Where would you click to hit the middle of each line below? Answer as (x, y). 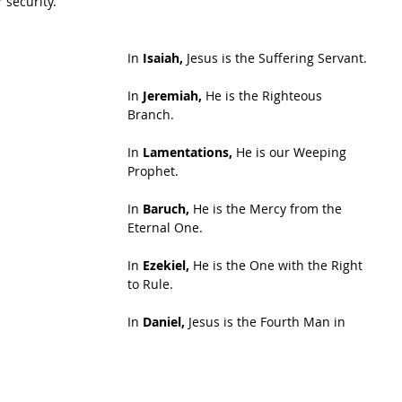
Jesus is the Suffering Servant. (275, 58)
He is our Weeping (291, 152)
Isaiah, (163, 58)
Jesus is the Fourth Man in (267, 322)
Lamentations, (188, 152)
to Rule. (150, 284)
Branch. (151, 114)
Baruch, (166, 209)
